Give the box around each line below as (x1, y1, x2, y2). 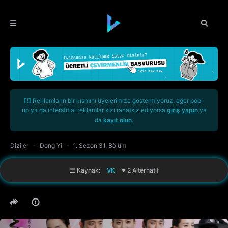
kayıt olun (103, 116, 132, 124)
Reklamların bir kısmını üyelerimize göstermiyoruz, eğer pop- (31, 97, 204, 105)
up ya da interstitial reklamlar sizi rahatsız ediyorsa (21, 106, 167, 115)
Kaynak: (75, 166, 102, 175)
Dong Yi (40, 141, 62, 150)
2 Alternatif (125, 166, 159, 175)
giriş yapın (166, 106, 198, 115)
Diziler (10, 141, 28, 150)
